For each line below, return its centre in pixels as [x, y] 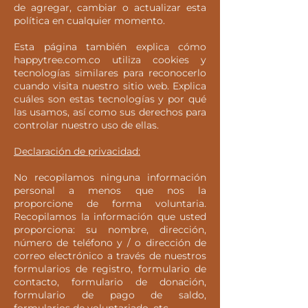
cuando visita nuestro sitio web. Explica [110, 86]
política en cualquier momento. [89, 21]
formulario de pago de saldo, [110, 295]
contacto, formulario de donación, [110, 282]
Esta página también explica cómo [110, 47]
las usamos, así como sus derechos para [110, 112]
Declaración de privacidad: [77, 151]
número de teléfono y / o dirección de [110, 243]
